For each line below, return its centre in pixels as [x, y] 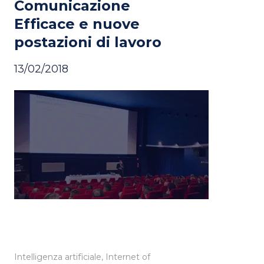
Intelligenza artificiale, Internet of [82, 257]
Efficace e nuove [77, 24]
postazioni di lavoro [88, 42]
